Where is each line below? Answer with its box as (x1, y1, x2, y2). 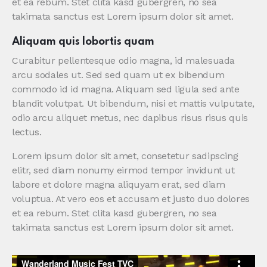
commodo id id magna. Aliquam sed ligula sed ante (12, 83, 240, 95)
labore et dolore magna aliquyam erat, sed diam (12, 178, 225, 190)
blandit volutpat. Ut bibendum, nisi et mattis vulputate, (12, 97, 254, 109)
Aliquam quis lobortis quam (12, 36, 154, 47)
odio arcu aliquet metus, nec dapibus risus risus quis (12, 111, 248, 123)
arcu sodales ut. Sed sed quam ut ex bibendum (12, 69, 225, 80)
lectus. (12, 126, 42, 138)
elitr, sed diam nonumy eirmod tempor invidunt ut (12, 164, 235, 176)
